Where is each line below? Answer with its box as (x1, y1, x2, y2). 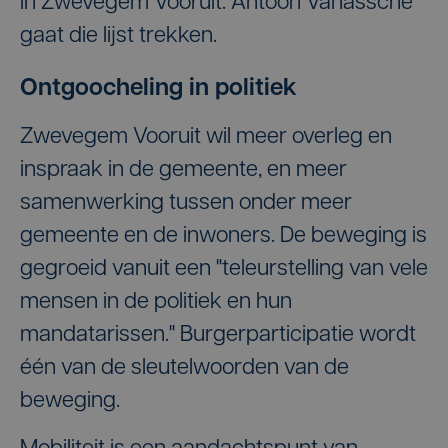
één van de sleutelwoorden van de (20, 357, 349, 380)
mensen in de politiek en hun (20, 291, 292, 314)
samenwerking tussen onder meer (20, 192, 352, 215)
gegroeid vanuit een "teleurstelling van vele (20, 258, 428, 281)
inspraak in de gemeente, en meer (20, 159, 347, 182)
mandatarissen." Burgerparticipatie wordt (20, 324, 416, 347)
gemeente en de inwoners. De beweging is (20, 225, 427, 248)
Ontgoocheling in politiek (20, 77, 297, 101)
